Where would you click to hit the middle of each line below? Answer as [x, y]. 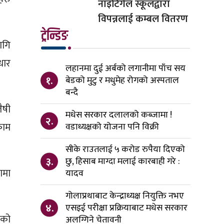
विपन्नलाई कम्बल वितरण [143, 19]
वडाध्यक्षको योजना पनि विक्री [112, 127]
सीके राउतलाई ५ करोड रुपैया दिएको [125, 150]
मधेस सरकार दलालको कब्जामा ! [119, 115]
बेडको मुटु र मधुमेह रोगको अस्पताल [122, 81]
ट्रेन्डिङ [54, 36]
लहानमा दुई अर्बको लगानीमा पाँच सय [125, 69]
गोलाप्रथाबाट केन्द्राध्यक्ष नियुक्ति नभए [125, 196]
